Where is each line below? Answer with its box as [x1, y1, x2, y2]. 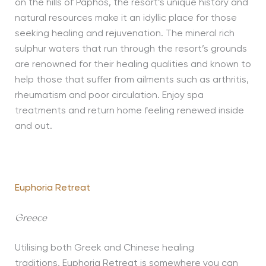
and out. [14, 122, 52, 132]
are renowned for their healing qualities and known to [14, 60, 251, 70]
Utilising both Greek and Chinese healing [14, 243, 194, 254]
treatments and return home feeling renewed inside [14, 106, 244, 116]
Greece [14, 214, 47, 224]
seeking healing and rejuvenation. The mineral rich [14, 29, 235, 39]
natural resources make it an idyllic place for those [14, 14, 237, 24]
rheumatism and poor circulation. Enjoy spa [14, 91, 204, 101]
